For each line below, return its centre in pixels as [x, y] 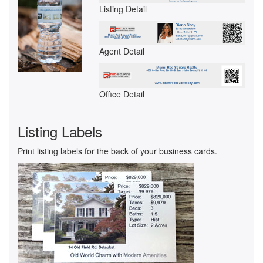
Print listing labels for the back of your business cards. [117, 151]
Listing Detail [123, 9]
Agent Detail [122, 51]
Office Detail [122, 94]
